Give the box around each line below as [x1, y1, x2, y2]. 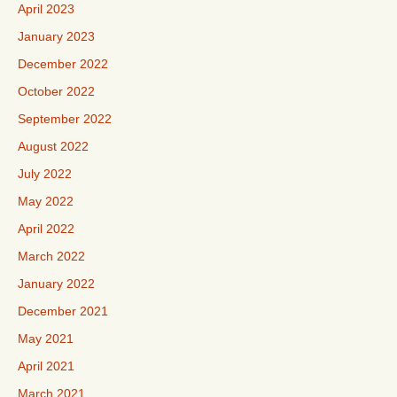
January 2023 [18, 29, 95, 44]
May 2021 [18, 331, 74, 346]
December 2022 [18, 57, 108, 72]
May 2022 [18, 194, 74, 209]
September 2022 [18, 112, 112, 127]
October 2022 [18, 84, 95, 99]
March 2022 [18, 249, 85, 264]
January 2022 [18, 276, 95, 292]
